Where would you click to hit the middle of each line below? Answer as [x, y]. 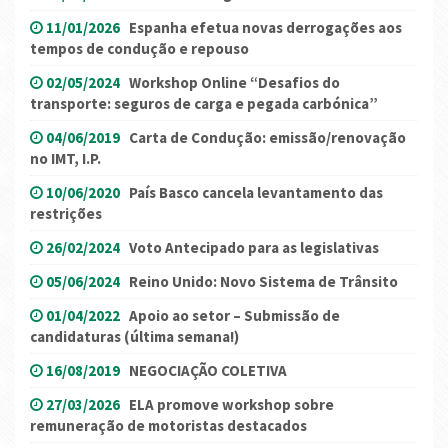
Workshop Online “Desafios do [234, 82]
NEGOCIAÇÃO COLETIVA [208, 370]
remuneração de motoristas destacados [168, 425]
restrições [66, 213]
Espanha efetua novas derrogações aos [265, 27]
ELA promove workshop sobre [231, 404]
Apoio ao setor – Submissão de [234, 315]
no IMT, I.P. [65, 158]
